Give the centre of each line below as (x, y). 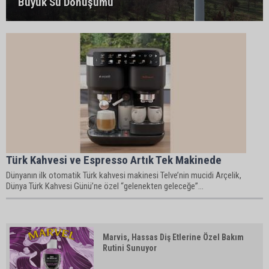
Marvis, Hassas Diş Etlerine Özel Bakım (173, 237)
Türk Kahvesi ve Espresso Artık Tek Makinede (114, 160)
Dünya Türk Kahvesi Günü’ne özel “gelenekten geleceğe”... (105, 186)
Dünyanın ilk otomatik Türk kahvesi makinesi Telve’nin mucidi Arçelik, (124, 175)
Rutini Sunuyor (130, 248)
